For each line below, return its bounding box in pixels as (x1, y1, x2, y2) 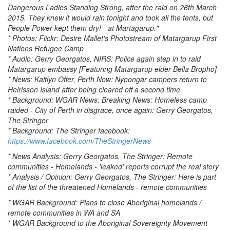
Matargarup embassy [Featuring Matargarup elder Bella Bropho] (8, 64, 217, 74)
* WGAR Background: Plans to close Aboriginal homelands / (8, 197, 201, 207)
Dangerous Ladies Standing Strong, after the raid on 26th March (8, 2, 217, 12)
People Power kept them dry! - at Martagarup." (8, 23, 159, 33)
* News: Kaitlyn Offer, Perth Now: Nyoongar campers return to (8, 74, 207, 84)
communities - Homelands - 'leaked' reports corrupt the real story (8, 161, 219, 171)
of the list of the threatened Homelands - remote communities (8, 182, 207, 192)
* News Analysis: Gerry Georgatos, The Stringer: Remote (8, 151, 193, 161)
